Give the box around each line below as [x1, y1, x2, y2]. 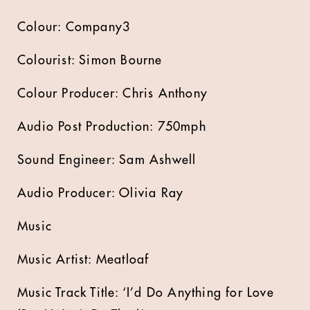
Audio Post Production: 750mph [17, 120, 206, 133]
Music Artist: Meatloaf [17, 253, 149, 266]
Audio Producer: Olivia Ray [17, 187, 184, 199]
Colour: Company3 [17, 21, 131, 33]
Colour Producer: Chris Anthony [17, 87, 208, 100]
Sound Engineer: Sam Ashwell [17, 154, 197, 166]
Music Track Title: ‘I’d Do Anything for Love [17, 286, 274, 299]
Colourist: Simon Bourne [17, 54, 163, 66]
